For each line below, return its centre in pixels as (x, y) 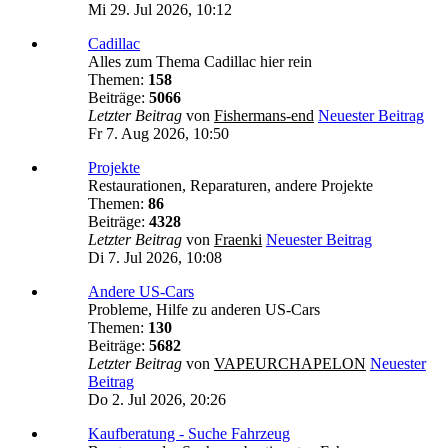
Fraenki (238, 240)
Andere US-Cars (141, 292)
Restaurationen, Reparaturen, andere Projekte (230, 186)
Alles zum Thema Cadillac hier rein (200, 62)
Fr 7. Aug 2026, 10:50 (158, 134)
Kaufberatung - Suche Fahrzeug (189, 434)
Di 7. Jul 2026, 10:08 (155, 258)
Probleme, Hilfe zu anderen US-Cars (204, 310)
